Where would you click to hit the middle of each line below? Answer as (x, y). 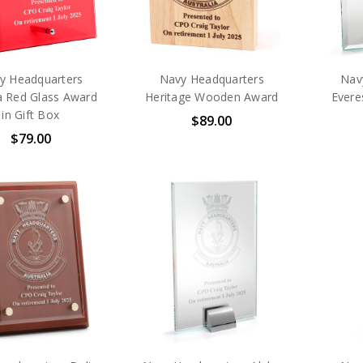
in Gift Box (31, 114)
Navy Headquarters (211, 79)
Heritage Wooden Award (212, 96)
